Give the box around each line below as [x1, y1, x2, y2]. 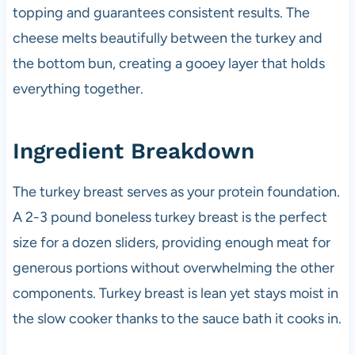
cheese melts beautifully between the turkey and [12, 29, 323, 47]
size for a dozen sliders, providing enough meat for [12, 233, 330, 251]
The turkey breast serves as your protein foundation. [12, 182, 340, 200]
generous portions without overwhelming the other [12, 258, 334, 277]
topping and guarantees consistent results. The [12, 3, 310, 21]
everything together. [12, 79, 143, 97]
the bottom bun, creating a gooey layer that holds [12, 54, 325, 72]
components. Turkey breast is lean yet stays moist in [12, 284, 338, 302]
